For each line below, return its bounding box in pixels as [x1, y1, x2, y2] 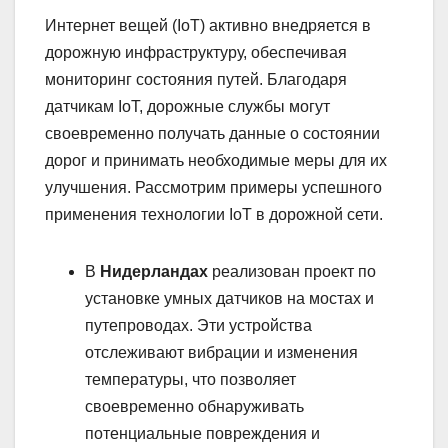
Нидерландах [100, 263, 208, 281]
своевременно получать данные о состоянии [45, 125, 380, 143]
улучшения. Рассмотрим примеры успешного [45, 179, 382, 197]
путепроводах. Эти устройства [85, 317, 312, 335]
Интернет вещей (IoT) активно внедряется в [45, 17, 371, 35]
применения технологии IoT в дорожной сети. [45, 206, 383, 224]
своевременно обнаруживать [85, 398, 304, 416]
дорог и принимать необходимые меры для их [45, 152, 387, 170]
